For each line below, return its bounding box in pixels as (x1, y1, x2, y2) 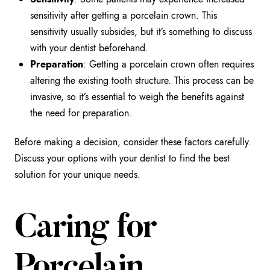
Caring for (14, 213, 156, 246)
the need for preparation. (30, 105, 133, 120)
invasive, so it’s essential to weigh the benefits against (30, 89, 245, 104)
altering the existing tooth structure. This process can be (30, 73, 254, 87)
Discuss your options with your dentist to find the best (14, 151, 230, 165)
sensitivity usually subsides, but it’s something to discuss (30, 24, 253, 39)
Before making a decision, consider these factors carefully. (14, 134, 251, 149)
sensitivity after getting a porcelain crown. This (30, 8, 218, 22)
